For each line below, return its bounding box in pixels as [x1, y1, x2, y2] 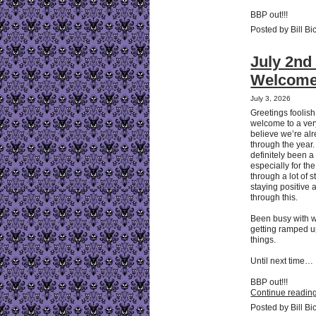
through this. [250, 192, 300, 202]
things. [250, 234, 279, 245]
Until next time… [250, 255, 314, 266]
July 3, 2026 [250, 94, 291, 102]
